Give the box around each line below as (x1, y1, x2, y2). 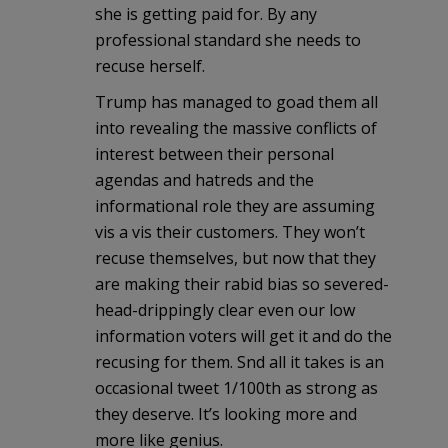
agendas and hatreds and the (95, 168, 314, 191)
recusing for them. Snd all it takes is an (95, 350, 384, 373)
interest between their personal (95, 142, 334, 165)
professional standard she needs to (95, 28, 361, 51)
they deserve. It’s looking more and (95, 402, 357, 425)
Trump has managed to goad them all (95, 90, 378, 113)
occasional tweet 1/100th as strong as (95, 376, 378, 399)
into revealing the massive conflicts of (95, 116, 377, 139)
